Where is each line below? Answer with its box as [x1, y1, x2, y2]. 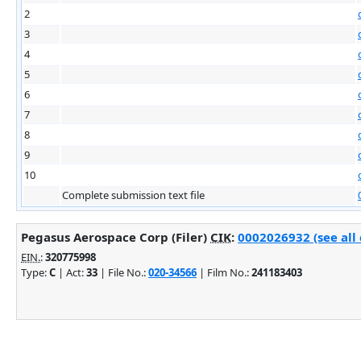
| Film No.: [197, 264, 251, 280]
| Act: [56, 264, 86, 280]
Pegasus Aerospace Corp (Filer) [21, 228, 210, 245]
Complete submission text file [62, 187, 205, 202]
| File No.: [98, 264, 148, 280]
